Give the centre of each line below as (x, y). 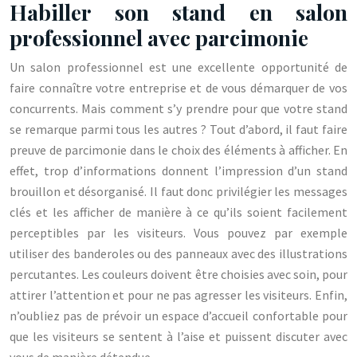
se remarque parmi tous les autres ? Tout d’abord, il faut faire (178, 129)
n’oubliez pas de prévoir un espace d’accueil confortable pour (178, 316)
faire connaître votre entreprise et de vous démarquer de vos (178, 88)
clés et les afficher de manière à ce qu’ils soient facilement (178, 212)
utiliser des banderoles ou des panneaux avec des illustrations (178, 253)
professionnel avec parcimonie (159, 37)
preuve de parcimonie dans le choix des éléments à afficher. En (178, 150)
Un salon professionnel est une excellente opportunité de (178, 67)
